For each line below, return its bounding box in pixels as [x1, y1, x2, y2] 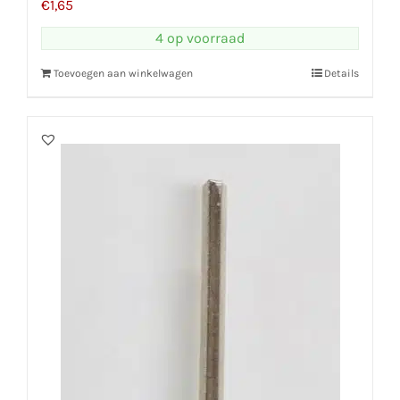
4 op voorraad [155, 29, 245, 47]
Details [324, 67, 359, 80]
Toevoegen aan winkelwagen [54, 67, 193, 80]
